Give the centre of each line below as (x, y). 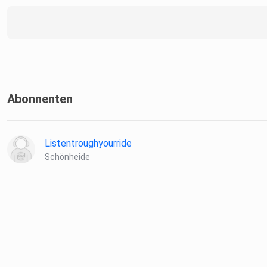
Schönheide (67, 157)
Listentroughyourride (88, 144)
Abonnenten (40, 99)
